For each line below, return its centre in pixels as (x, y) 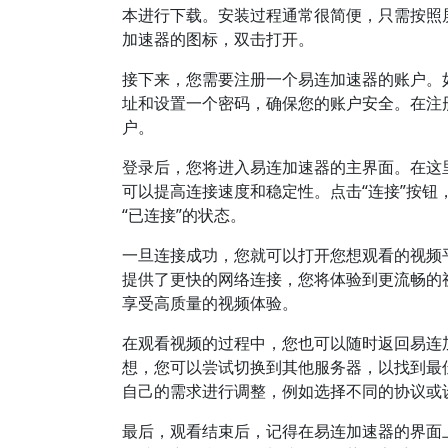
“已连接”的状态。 (184, 215)
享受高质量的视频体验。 (210, 303)
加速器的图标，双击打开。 (218, 39)
